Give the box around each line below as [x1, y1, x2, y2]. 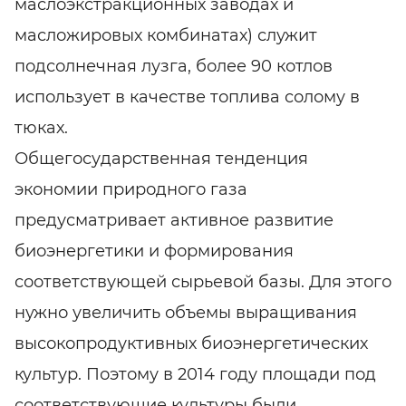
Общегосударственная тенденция [14, 149, 308, 169]
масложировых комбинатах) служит [14, 25, 317, 46]
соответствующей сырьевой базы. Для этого [14, 272, 391, 293]
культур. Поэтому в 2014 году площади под [14, 364, 376, 385]
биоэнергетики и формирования [14, 241, 294, 262]
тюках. [14, 118, 68, 139]
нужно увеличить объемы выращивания [14, 303, 357, 324]
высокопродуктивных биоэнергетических [14, 333, 368, 354]
